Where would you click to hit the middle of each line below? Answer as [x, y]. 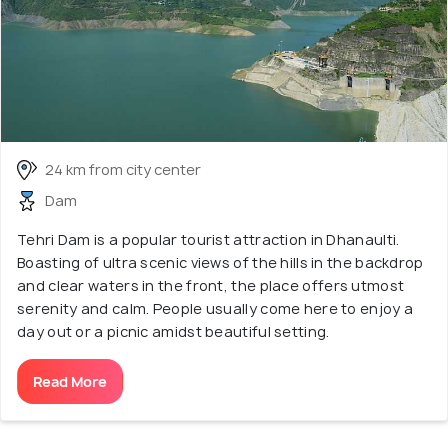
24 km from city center [123, 170]
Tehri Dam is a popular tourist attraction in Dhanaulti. [208, 240]
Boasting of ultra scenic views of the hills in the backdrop [220, 263]
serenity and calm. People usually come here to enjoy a [215, 309]
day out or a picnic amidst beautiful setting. [173, 332]
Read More [70, 382]
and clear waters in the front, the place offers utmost [211, 286]
